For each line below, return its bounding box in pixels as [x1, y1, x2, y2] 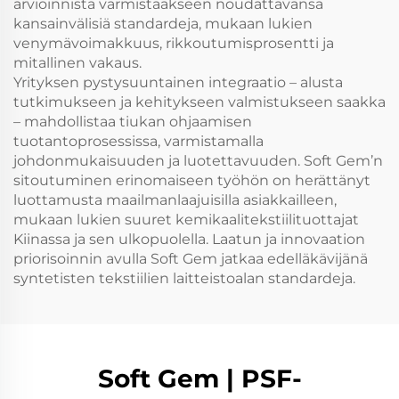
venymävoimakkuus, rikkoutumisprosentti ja [13, 34, 334, 52]
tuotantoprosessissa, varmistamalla [13, 132, 264, 150]
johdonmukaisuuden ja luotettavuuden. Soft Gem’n [13, 151, 383, 169]
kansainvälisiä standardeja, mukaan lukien [13, 14, 313, 32]
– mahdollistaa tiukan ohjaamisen [13, 112, 252, 130]
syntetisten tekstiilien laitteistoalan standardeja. [13, 269, 355, 287]
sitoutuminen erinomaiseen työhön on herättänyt [13, 171, 370, 189]
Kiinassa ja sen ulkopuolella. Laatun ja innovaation [13, 230, 365, 248]
